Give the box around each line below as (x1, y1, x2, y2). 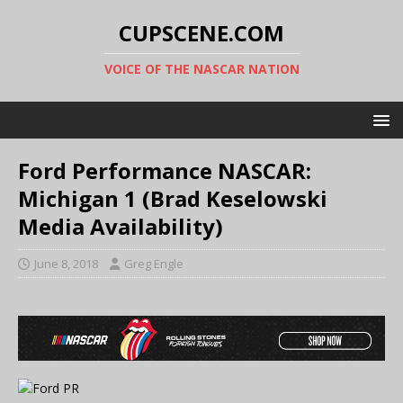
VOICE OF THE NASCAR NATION (103, 60, 300, 77)
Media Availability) (18, 211, 223, 241)
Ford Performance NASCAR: (18, 156, 311, 185)
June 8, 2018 (34, 255, 98, 272)
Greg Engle (124, 255, 184, 272)
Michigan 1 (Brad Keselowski (18, 184, 327, 213)
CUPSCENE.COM (119, 18, 284, 48)
